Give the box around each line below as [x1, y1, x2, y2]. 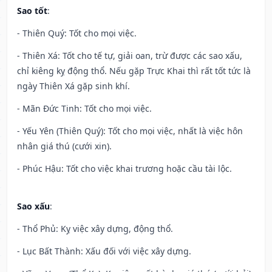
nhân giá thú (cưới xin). [17, 140, 112, 152]
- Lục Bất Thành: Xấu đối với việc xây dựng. [17, 245, 191, 257]
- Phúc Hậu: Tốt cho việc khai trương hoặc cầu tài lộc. [17, 163, 232, 175]
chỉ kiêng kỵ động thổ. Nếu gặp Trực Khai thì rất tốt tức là [17, 65, 251, 77]
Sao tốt [17, 5, 47, 17]
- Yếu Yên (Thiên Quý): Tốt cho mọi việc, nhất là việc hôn [17, 125, 243, 137]
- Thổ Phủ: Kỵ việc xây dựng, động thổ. [17, 223, 173, 235]
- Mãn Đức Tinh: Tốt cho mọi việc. [17, 103, 152, 115]
